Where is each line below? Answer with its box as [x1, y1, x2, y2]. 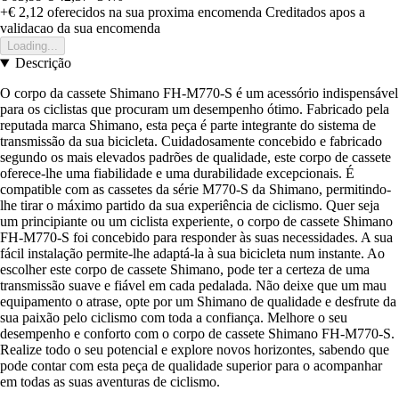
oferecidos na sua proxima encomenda [44, 4, 262, 20]
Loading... [7, 39, 58, 53]
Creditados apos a [265, 4, 365, 20]
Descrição [14, 55, 71, 71]
